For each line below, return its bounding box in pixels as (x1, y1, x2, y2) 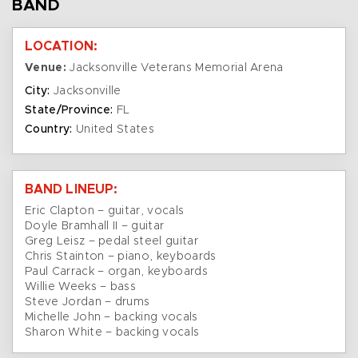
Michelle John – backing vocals (25, 312, 198, 324)
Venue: (25, 62, 66, 74)
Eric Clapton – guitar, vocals (25, 205, 185, 217)
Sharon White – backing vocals (25, 327, 200, 339)
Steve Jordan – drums (25, 296, 150, 308)
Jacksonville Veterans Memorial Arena (66, 62, 284, 74)
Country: (25, 124, 73, 136)
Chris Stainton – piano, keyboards (25, 251, 217, 263)
